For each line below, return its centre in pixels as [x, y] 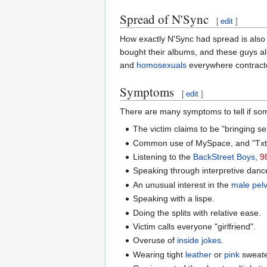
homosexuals [162, 65]
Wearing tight [159, 254]
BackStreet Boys [224, 157]
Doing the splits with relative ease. [197, 212]
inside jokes [199, 240]
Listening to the [163, 157]
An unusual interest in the [182, 184]
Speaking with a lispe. [174, 199]
